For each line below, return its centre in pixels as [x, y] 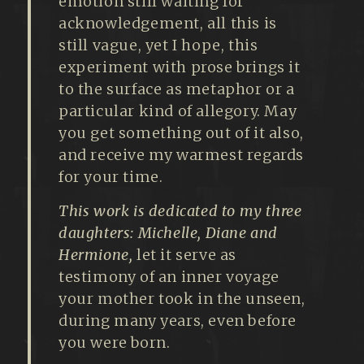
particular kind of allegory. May [178, 111]
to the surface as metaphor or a [177, 89]
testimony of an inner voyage [169, 276]
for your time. [111, 177]
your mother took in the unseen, [182, 298]
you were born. [115, 342]
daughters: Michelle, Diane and [169, 232]
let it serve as [185, 254]
